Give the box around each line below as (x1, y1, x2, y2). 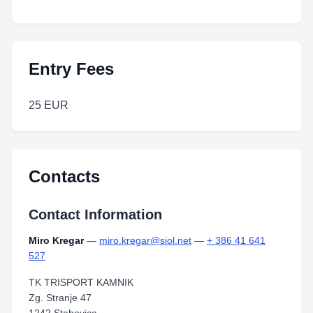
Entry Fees (29, 59, 114, 78)
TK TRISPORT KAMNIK (29, 277, 133, 288)
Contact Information (29, 207, 162, 222)
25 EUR (29, 99, 68, 111)
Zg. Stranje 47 (29, 292, 92, 303)
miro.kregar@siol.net (99, 235, 191, 246)
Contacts (29, 167, 100, 186)
